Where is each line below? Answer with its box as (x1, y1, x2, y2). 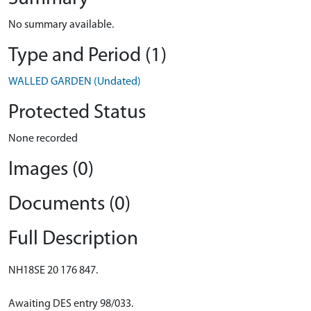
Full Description (8, 229, 138, 249)
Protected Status (8, 103, 146, 123)
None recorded (8, 133, 78, 144)
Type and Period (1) (8, 46, 167, 66)
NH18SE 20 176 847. (8, 265, 98, 276)
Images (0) (8, 160, 94, 180)
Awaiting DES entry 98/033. (8, 299, 133, 310)
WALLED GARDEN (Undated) (8, 76, 141, 87)
